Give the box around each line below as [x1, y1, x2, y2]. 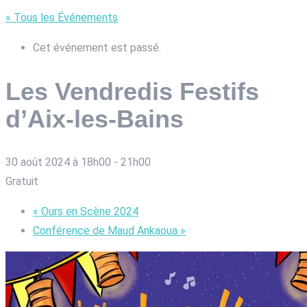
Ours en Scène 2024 [38, 205, 138, 219]
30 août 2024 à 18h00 [5, 156, 111, 169]
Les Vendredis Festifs [5, 77, 259, 106]
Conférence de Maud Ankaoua [33, 224, 180, 238]
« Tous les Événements [5, 10, 118, 24]
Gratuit [5, 175, 38, 188]
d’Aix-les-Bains [5, 104, 184, 133]
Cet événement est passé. [33, 40, 161, 54]
